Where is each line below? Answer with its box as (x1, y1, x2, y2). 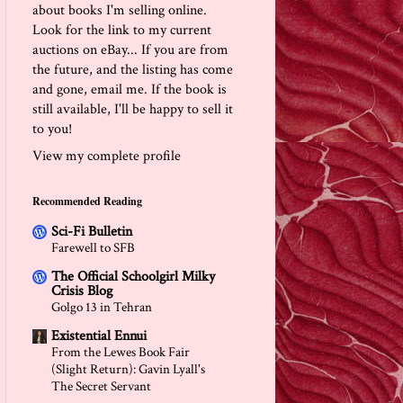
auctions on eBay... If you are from (32, 40, 228, 59)
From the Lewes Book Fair (51, 343, 190, 361)
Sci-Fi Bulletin (51, 221, 132, 241)
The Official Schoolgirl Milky (51, 266, 215, 286)
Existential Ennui (51, 326, 147, 345)
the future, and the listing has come (32, 59, 233, 79)
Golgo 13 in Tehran (51, 298, 152, 316)
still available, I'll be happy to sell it (32, 99, 233, 119)
